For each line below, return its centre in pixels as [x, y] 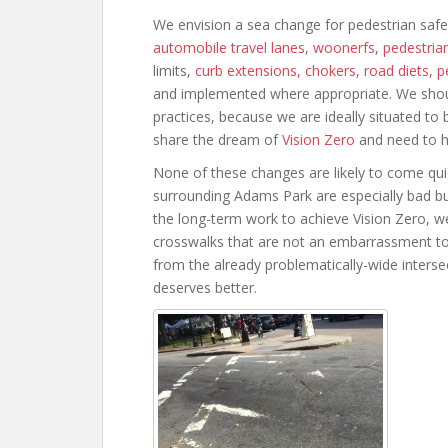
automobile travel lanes [229, 47]
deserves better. [205, 287]
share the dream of [217, 139]
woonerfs [344, 47]
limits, [174, 70]
